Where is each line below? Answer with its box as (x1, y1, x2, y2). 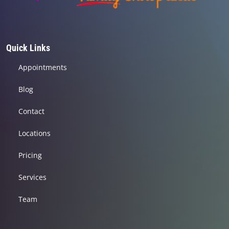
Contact (18, 106, 44, 117)
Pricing (18, 150, 42, 161)
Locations (18, 128, 51, 139)
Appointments (18, 62, 67, 73)
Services (18, 172, 47, 182)
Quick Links (6, 42, 50, 54)
